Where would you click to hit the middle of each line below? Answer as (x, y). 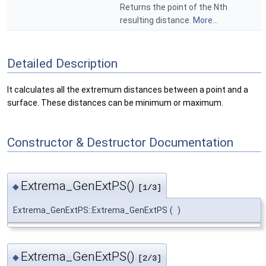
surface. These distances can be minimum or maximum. (115, 103)
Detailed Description (62, 64)
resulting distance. (156, 20)
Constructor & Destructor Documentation (120, 143)
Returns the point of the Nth (174, 7)
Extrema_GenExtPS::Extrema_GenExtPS (90, 210)
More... (205, 20)
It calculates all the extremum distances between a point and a (128, 90)
